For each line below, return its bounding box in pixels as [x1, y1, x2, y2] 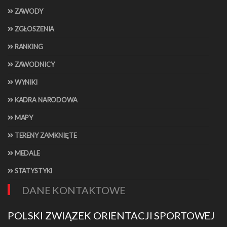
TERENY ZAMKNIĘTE [13, 131, 77, 140]
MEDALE [13, 149, 40, 158]
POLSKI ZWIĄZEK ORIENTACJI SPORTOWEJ [8, 209, 215, 222]
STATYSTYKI [13, 167, 53, 175]
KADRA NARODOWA [13, 96, 78, 104]
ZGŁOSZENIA [13, 25, 55, 33]
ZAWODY [13, 7, 43, 16]
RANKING [13, 43, 43, 51]
